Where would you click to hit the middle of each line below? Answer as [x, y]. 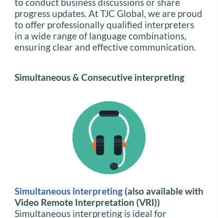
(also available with [163, 191]
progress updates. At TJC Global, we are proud [109, 14]
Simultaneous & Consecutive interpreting [100, 77]
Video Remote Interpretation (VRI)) [87, 202]
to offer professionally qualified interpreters [104, 25]
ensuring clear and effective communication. [105, 47]
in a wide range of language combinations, [100, 36]
